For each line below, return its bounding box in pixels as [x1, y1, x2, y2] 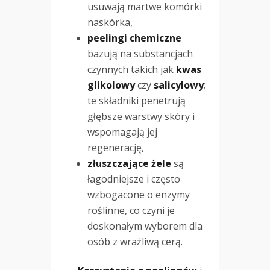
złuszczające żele [87, 156, 171, 170]
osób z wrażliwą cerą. [87, 234, 183, 248]
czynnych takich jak [87, 62, 176, 76]
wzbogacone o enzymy [87, 187, 190, 201]
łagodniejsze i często [87, 172, 180, 186]
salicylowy [154, 78, 204, 92]
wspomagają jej [87, 125, 157, 139]
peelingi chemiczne [87, 31, 181, 45]
